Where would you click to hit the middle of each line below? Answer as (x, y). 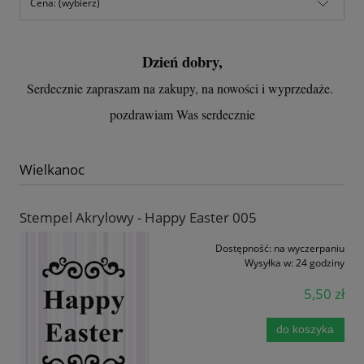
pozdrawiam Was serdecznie (182, 114)
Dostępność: (243, 249)
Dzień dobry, (182, 61)
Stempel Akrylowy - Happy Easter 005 (138, 218)
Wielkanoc (52, 169)
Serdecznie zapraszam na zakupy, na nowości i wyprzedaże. (182, 88)
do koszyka (305, 330)
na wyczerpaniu (309, 249)
